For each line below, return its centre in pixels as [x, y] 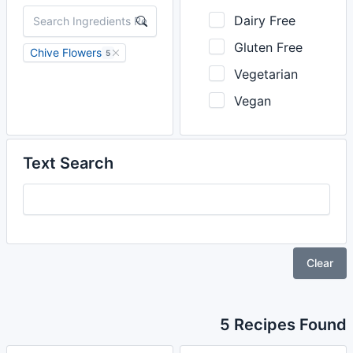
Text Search [68, 163]
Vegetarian [266, 74]
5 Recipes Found [283, 325]
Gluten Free [268, 47]
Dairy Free [265, 20]
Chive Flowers [66, 52]
